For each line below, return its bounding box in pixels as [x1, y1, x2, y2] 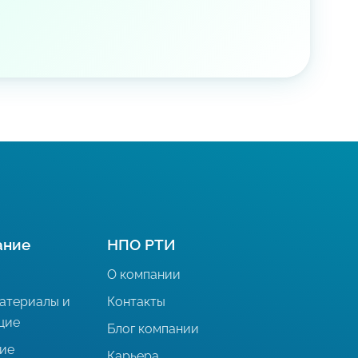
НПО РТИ [107, 236, 177, 253]
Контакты [107, 294, 166, 309]
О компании [107, 267, 181, 282]
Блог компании [107, 321, 200, 336]
